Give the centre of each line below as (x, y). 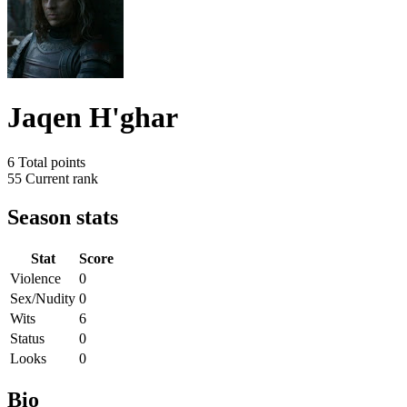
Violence (35, 278)
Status (27, 338)
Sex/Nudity (43, 298)
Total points (52, 162)
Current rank (62, 178)
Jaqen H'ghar (93, 118)
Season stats (63, 217)
